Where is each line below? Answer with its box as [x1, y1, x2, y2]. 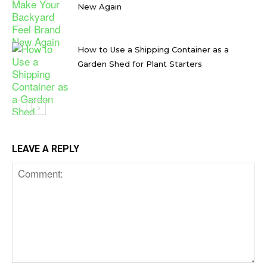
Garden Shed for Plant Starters [77, 58, 202, 69]
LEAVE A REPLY [12, 142, 79, 154]
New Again [77, 1, 122, 11]
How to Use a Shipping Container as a [77, 44, 229, 54]
